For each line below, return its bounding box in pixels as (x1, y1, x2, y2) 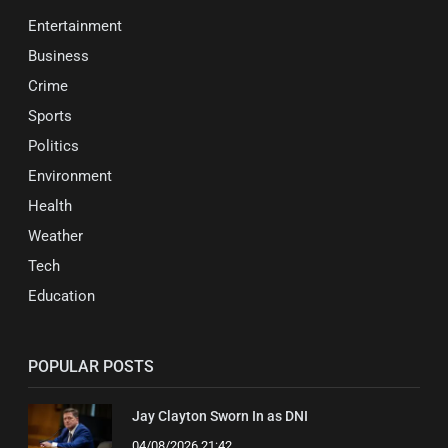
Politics (28, 137, 79, 156)
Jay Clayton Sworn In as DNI (132, 408, 308, 425)
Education (28, 287, 95, 306)
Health (28, 197, 72, 216)
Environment (28, 167, 112, 186)
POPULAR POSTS (28, 357, 154, 377)
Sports (28, 107, 72, 126)
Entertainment (28, 17, 122, 36)
